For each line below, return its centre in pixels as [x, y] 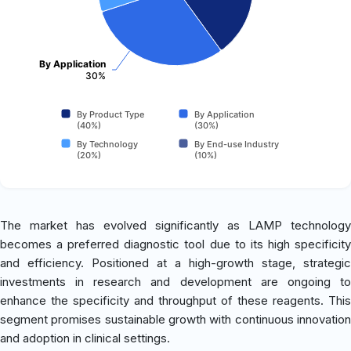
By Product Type [110, 114]
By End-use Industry [237, 144]
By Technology [107, 144]
